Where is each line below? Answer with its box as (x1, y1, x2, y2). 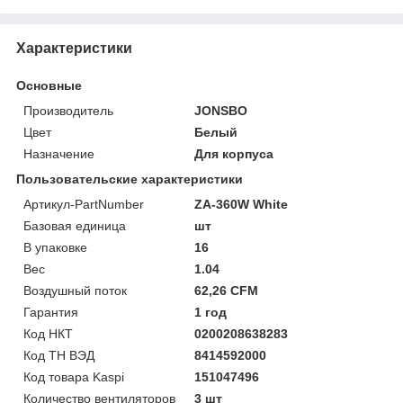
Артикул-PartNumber (23, 196, 144, 211)
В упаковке (23, 239, 87, 255)
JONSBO (194, 103, 248, 118)
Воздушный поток (23, 282, 127, 298)
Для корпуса (194, 146, 274, 161)
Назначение (23, 146, 94, 161)
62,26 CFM (194, 282, 259, 298)
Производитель (23, 103, 113, 118)
